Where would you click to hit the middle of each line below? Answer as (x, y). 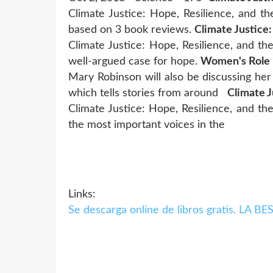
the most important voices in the (148, 125)
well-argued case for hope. (134, 61)
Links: (82, 194)
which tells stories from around (148, 93)
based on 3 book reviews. (131, 30)
